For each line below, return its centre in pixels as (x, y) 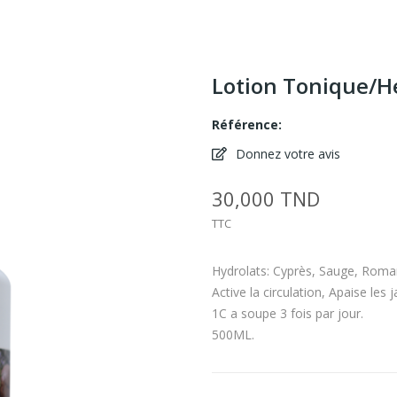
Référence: (247, 124)
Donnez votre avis (286, 153)
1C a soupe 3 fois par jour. (288, 313)
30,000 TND (266, 198)
